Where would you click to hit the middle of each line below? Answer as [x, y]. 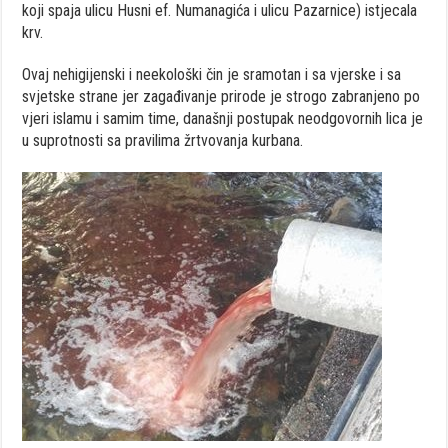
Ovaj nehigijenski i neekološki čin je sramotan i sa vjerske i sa [212, 75]
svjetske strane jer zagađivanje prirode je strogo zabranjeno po [221, 97]
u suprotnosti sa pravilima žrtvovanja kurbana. [167, 141]
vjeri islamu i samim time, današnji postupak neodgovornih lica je [223, 119]
